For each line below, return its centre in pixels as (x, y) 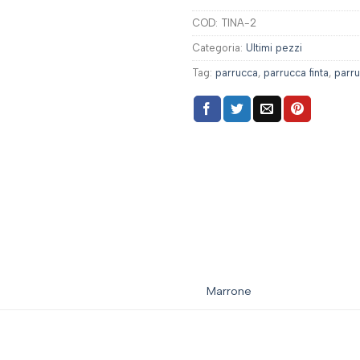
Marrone (229, 290)
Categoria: (219, 48)
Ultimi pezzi (274, 48)
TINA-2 (239, 23)
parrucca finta (296, 73)
